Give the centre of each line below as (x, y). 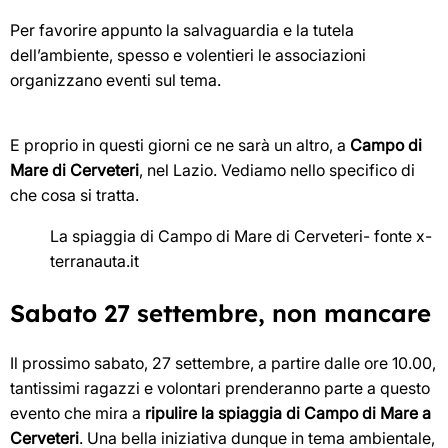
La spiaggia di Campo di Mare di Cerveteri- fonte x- (241, 235)
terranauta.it (94, 260)
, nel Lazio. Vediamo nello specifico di (277, 169)
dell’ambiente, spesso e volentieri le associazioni (188, 54)
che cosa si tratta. (74, 194)
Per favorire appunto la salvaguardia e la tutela (182, 29)
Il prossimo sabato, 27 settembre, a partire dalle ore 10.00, (223, 363)
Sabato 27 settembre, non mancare (220, 312)
